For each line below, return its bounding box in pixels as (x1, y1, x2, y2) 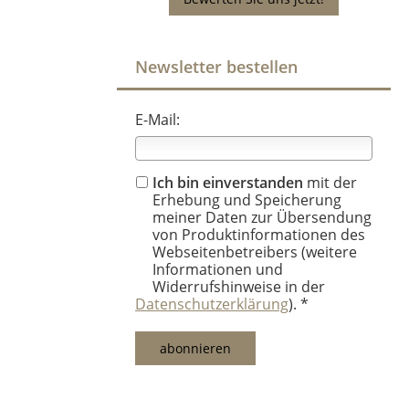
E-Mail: (135, 110, 180, 130)
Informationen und (152, 259, 283, 279)
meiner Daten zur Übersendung (152, 207, 372, 227)
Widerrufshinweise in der (152, 277, 325, 297)
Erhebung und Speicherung (152, 190, 341, 210)
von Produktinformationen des (152, 225, 365, 245)
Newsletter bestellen (135, 56, 298, 78)
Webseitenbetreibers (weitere (152, 242, 357, 262)
